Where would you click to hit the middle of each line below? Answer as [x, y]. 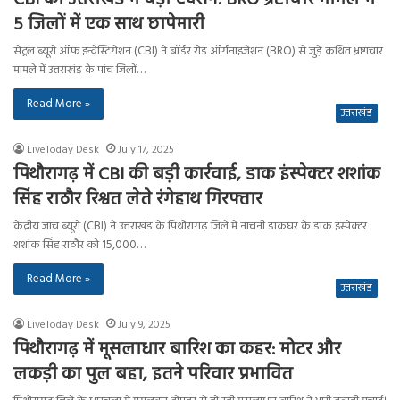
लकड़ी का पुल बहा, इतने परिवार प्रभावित [153, 375]
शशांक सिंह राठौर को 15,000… [79, 245]
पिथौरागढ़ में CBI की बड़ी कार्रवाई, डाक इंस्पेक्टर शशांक [197, 175]
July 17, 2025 [146, 150]
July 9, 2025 [144, 325]
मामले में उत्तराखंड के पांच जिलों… [79, 70]
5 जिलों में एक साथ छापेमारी [109, 25]
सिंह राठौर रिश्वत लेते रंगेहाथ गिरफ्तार [138, 200]
